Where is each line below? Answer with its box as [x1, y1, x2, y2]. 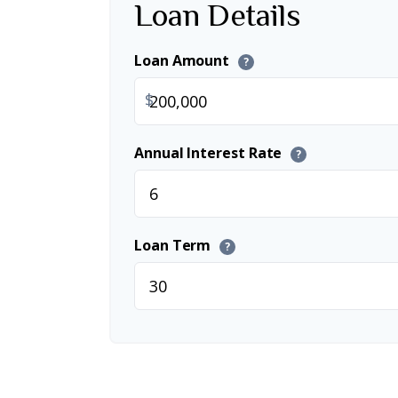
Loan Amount [134, 51, 234, 71]
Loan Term [134, 235, 215, 256]
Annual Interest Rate [134, 143, 286, 163]
